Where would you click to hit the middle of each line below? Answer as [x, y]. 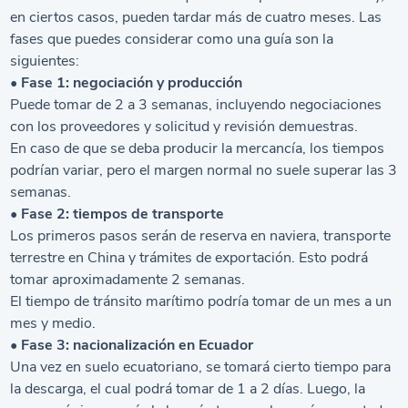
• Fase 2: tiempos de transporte [117, 214]
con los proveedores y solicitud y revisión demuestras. [184, 127]
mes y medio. [53, 323]
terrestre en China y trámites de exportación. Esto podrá [189, 258]
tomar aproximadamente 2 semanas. [128, 280]
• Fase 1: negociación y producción [127, 83]
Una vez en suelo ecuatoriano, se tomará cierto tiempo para [201, 367]
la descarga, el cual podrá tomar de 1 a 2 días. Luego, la [188, 389]
